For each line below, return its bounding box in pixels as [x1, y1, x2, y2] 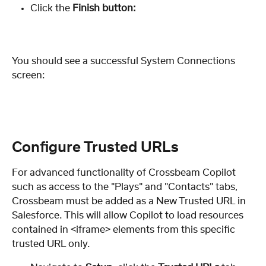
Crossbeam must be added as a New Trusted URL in [12, 197, 248, 207]
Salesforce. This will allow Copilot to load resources [12, 211, 246, 221]
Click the [30, 3, 72, 13]
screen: [12, 70, 45, 80]
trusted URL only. [12, 239, 90, 249]
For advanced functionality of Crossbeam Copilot [12, 168, 236, 178]
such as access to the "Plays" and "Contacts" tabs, [12, 182, 240, 192]
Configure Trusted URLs [12, 141, 179, 156]
